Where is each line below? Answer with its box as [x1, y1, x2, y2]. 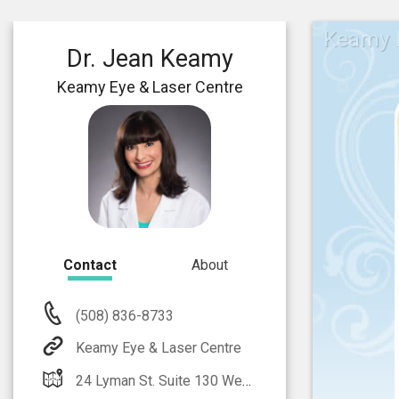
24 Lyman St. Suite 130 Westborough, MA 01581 [76, 371, 242, 389]
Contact [63, 256, 117, 273]
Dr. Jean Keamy [66, 45, 233, 73]
